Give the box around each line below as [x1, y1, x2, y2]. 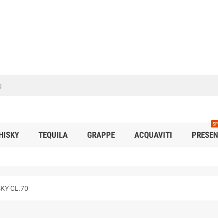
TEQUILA [38, 130, 68, 140]
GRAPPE [87, 130, 115, 140]
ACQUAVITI [134, 130, 172, 140]
